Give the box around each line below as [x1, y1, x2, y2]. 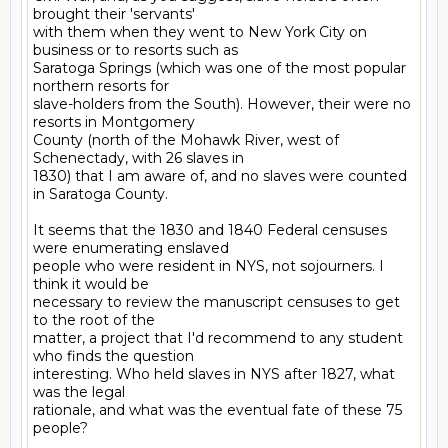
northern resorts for [33, 77, 169, 95]
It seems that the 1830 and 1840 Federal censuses [33, 221, 387, 239]
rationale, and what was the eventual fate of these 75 [33, 401, 402, 419]
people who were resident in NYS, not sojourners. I [33, 257, 384, 275]
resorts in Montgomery [33, 113, 195, 131]
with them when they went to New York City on [33, 23, 367, 41]
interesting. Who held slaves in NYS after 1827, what [33, 365, 395, 383]
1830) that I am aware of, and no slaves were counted [33, 167, 407, 185]
